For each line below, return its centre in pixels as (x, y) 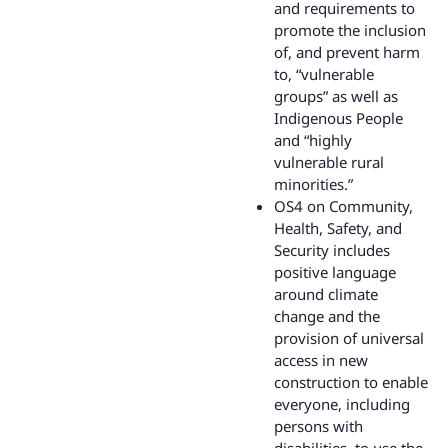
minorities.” (313, 184)
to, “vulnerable (324, 74)
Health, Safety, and (338, 228)
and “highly (313, 140)
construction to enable (351, 382)
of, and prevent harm (347, 52)
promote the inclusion (350, 30)
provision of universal (349, 338)
